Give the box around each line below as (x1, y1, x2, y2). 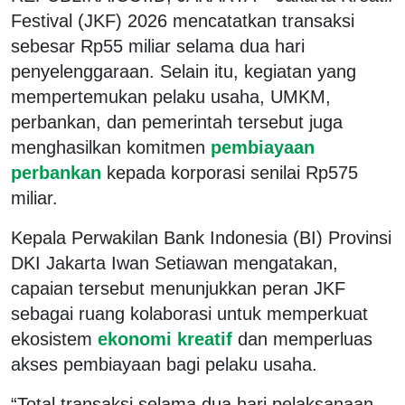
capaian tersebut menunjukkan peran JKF (11, 278, 345, 298)
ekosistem (11, 328, 92, 349)
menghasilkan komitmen (11, 137, 205, 157)
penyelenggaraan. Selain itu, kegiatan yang (11, 61, 356, 81)
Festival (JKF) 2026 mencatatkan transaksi (11, 10, 354, 31)
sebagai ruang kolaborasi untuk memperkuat (11, 303, 368, 324)
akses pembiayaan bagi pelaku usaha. (11, 353, 317, 374)
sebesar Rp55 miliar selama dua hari (11, 35, 305, 56)
